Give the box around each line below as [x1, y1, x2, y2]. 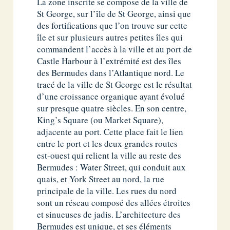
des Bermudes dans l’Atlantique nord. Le [37, 67, 185, 79]
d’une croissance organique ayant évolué [37, 90, 185, 103]
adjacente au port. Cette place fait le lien [37, 126, 184, 138]
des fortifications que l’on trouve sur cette [37, 20, 188, 32]
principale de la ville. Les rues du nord [37, 185, 177, 197]
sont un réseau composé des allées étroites [37, 197, 191, 209]
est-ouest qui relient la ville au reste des [37, 149, 182, 162]
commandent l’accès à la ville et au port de [37, 43, 193, 55]
